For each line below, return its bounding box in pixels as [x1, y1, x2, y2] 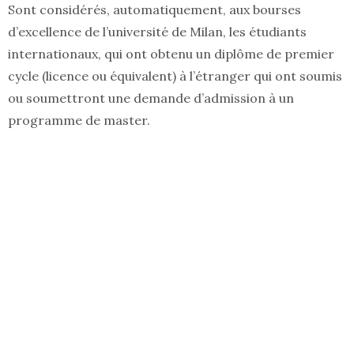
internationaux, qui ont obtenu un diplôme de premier [8, 46, 334, 62]
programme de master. [8, 112, 150, 129]
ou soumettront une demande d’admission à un [8, 90, 294, 107]
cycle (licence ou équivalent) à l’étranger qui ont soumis [8, 68, 342, 85]
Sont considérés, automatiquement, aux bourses [8, 2, 301, 18]
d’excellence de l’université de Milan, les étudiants [8, 24, 307, 40]
